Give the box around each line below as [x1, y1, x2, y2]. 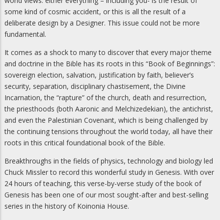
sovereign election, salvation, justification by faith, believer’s [4, 70, 194, 80]
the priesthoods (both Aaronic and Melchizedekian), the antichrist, [4, 104, 213, 114]
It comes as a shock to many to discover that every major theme [4, 48, 212, 57]
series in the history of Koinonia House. [4, 201, 129, 211]
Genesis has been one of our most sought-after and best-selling [4, 190, 208, 200]
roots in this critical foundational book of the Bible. [4, 138, 165, 148]
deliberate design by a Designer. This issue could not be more [4, 18, 200, 28]
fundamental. [4, 29, 46, 39]
